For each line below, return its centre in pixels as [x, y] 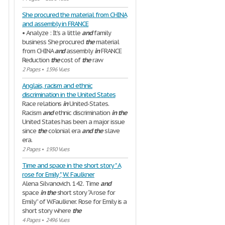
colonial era [64, 131]
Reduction [36, 60]
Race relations [43, 104]
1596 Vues [57, 69]
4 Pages [31, 220]
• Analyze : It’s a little [52, 33]
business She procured [54, 42]
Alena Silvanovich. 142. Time [61, 184]
